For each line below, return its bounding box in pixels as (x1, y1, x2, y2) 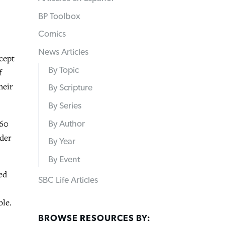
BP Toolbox (38, 12, 80, 21)
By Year (48, 137, 75, 147)
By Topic (48, 65, 79, 75)
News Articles (38, 48, 88, 57)
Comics (38, 30, 66, 39)
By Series (48, 101, 81, 111)
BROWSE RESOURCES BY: (38, 213, 151, 223)
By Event (48, 155, 80, 165)
